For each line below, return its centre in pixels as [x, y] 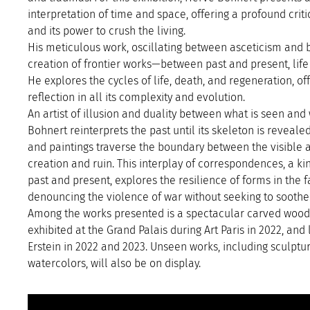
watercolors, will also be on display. [114, 264]
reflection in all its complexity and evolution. [136, 98]
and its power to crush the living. [107, 31]
